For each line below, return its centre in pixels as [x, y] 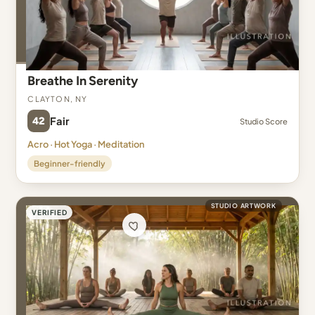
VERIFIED [50, 212]
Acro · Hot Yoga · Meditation [86, 144]
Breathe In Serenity [83, 81]
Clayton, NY [58, 97]
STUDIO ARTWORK [243, 206]
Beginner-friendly [70, 163]
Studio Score [263, 121]
